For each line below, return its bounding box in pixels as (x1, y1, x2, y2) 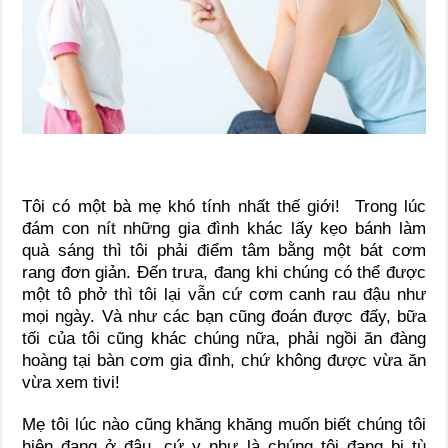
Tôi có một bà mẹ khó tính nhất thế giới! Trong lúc (22, 197, 426, 217)
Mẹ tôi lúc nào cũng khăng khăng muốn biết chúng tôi (22, 415, 426, 435)
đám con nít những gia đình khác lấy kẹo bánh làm (22, 219, 426, 239)
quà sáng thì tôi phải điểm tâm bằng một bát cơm (22, 241, 426, 261)
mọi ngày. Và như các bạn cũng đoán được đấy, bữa (22, 307, 426, 327)
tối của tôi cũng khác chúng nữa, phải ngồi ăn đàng (22, 329, 426, 349)
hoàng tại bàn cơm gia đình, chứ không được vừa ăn (22, 351, 426, 371)
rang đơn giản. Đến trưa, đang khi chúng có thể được (22, 263, 426, 283)
